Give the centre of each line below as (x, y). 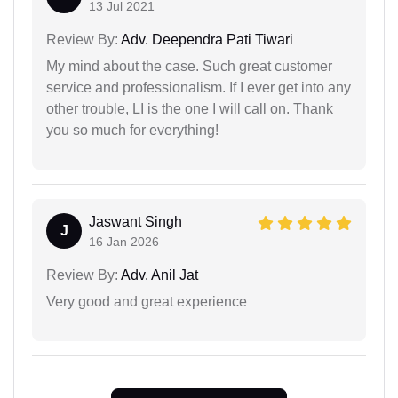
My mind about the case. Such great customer (189, 66)
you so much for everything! (132, 130)
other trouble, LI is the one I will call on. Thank (190, 108)
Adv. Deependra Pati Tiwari (206, 39)
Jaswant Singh (135, 221)
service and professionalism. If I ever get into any (199, 87)
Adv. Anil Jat (158, 275)
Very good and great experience (147, 301)
